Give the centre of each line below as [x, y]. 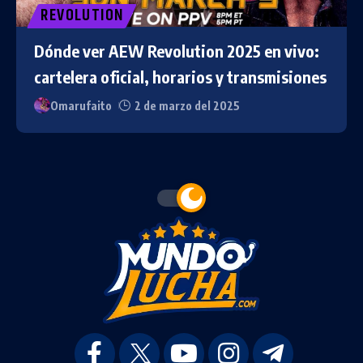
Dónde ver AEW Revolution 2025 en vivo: [176, 50]
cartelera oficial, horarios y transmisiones [180, 76]
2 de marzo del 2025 [188, 105]
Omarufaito [81, 105]
